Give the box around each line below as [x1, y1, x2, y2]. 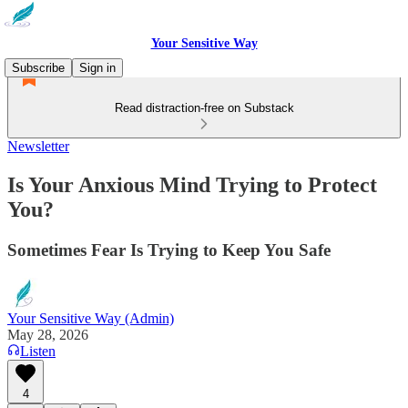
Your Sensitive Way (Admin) [7, 310, 174, 326]
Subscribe [12, 61, 65, 75]
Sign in [79, 61, 116, 75]
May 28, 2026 [7, 326, 88, 342]
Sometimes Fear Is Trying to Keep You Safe [7, 240, 331, 260]
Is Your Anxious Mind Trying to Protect [7, 172, 377, 197]
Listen [20, 342, 56, 359]
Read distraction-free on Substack [114, 101, 294, 115]
